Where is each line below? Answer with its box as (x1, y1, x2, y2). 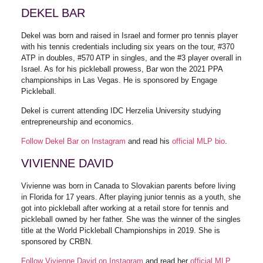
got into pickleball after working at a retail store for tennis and (21, 203, 228, 213)
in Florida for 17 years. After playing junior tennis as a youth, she (21, 192, 241, 201)
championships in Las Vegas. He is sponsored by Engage (21, 75, 217, 85)
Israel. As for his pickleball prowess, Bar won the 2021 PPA (21, 64, 222, 73)
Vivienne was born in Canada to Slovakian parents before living (21, 181, 235, 190)
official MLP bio (171, 137, 225, 146)
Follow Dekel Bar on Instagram (21, 137, 126, 146)
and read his (125, 137, 172, 146)
